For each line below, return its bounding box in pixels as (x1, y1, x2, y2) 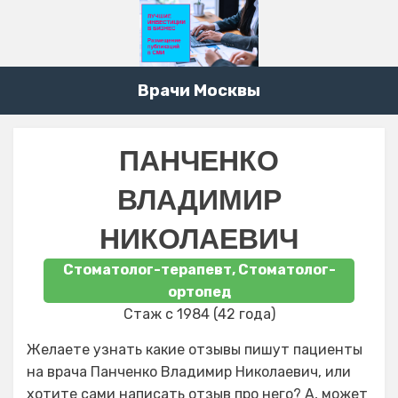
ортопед (167, 283, 231, 301)
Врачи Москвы (138, 81, 260, 101)
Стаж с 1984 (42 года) (123, 306, 275, 323)
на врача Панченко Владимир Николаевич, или (27, 363, 351, 381)
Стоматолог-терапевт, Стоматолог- (62, 261, 336, 279)
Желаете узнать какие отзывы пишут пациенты (27, 341, 362, 359)
